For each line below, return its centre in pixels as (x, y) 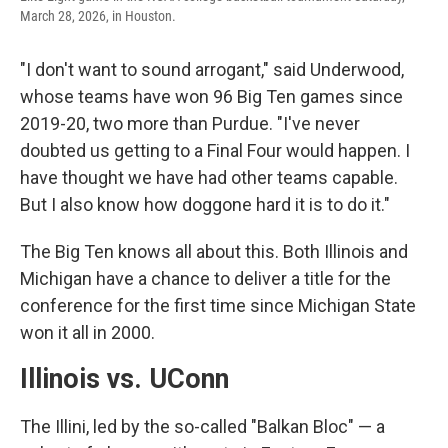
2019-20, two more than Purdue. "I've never (190, 123)
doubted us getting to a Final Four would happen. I (215, 150)
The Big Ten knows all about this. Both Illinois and (214, 251)
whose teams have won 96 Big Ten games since (211, 96)
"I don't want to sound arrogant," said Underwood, (212, 69)
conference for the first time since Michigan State (218, 305)
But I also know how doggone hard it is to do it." (205, 204)
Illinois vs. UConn (124, 379)
